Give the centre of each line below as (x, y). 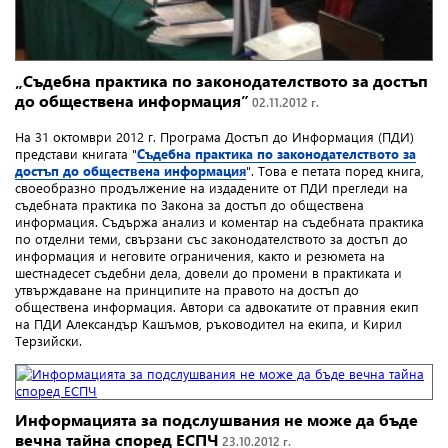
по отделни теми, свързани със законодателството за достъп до (211, 239)
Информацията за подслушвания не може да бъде (216, 420)
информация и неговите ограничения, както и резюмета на (200, 256)
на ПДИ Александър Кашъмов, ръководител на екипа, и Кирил (208, 324)
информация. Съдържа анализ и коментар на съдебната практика (219, 222)
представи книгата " (76, 154)
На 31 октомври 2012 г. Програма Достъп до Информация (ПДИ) (214, 137)
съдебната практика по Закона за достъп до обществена (189, 205)
